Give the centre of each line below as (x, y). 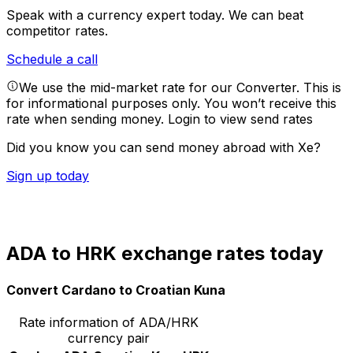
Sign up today (48, 176)
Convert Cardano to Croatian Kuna (116, 290)
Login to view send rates (240, 119)
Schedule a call (52, 59)
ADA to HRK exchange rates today (165, 254)
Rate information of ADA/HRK (109, 322)
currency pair (109, 338)
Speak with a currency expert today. (117, 15)
